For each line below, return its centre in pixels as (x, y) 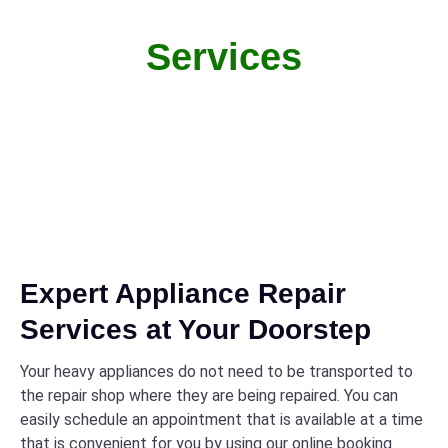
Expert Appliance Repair (183, 293)
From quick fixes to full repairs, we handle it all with (224, 104)
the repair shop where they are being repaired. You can (209, 395)
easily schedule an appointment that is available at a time (221, 419)
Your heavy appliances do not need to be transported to (216, 371)
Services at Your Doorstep (195, 329)
